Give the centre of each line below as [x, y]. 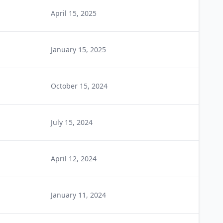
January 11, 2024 [78, 195]
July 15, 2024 [72, 122]
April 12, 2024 [74, 159]
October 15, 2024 [79, 86]
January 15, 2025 [78, 50]
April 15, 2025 [74, 13]
